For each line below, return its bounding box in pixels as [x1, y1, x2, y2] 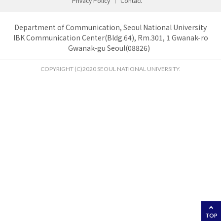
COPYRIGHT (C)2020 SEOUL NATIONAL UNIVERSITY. [40, 65, 181, 73]
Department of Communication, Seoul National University [14, 22, 207, 32]
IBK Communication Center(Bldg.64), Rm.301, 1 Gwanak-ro [13, 33, 208, 42]
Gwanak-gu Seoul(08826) [68, 43, 153, 53]
